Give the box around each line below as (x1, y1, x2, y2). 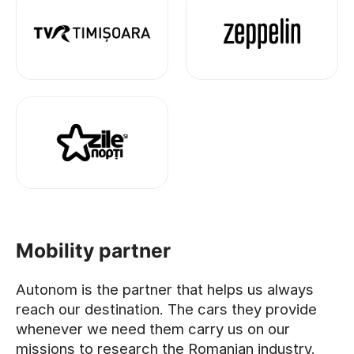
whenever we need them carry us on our (16, 320, 290, 338)
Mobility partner (16, 239, 171, 263)
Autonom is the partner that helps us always (16, 281, 314, 299)
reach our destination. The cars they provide (16, 300, 317, 318)
